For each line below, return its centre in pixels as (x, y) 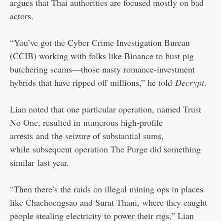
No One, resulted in (47, 122)
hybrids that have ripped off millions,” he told (92, 82)
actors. (22, 16)
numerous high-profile (123, 122)
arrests (21, 135)
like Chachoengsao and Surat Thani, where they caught (109, 202)
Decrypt (190, 82)
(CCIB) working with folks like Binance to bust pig (102, 55)
